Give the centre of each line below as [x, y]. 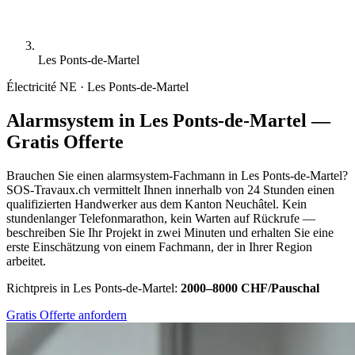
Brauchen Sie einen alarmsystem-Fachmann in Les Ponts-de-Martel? [177, 175]
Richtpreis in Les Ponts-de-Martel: [94, 288]
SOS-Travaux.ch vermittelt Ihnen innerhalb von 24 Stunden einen [170, 189]
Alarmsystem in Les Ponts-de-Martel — [168, 120]
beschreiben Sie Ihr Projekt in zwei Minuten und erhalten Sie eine [170, 232]
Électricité [31, 87]
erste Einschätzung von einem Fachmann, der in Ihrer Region [159, 246]
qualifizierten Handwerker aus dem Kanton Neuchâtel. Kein [157, 204]
